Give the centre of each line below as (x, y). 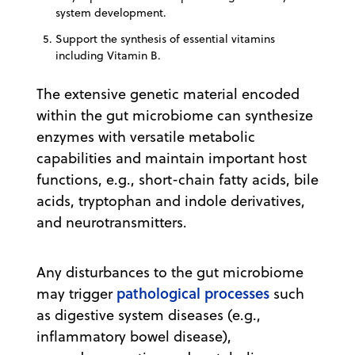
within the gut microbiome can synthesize (175, 115)
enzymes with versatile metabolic (146, 136)
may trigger (76, 293)
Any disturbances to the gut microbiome (170, 272)
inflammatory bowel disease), (134, 336)
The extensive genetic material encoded (168, 94)
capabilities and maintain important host (172, 158)
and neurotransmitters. (112, 222)
